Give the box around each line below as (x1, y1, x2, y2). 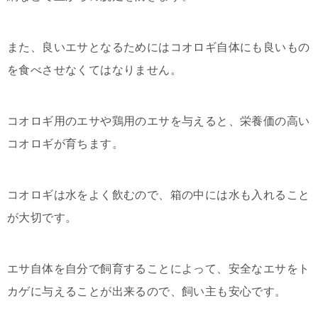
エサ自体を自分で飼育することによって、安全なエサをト (7, 263, 310, 275)
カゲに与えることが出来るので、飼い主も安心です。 (7, 285, 287, 297)
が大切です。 (7, 212, 77, 224)
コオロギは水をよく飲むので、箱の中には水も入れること (7, 189, 310, 201)
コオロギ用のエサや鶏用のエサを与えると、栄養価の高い (7, 115, 310, 127)
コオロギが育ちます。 (7, 138, 124, 150)
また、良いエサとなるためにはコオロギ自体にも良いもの (7, 41, 310, 53)
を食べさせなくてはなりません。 (7, 64, 182, 76)
